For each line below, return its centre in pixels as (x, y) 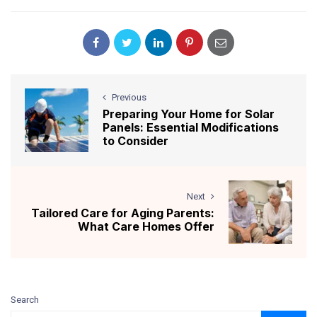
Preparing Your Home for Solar (189, 114)
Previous (129, 98)
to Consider (136, 141)
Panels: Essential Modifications (191, 128)
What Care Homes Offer (146, 226)
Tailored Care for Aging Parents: (123, 213)
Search (25, 299)
